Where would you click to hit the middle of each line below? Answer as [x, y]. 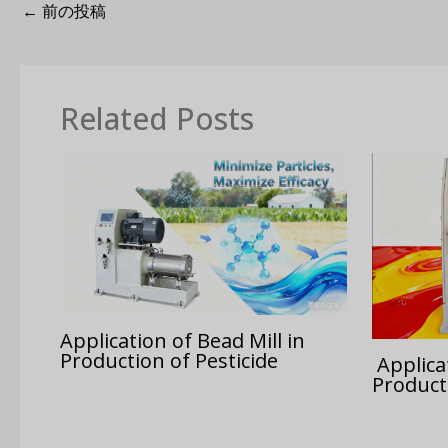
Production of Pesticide [174, 360]
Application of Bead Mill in [182, 340]
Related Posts [157, 119]
